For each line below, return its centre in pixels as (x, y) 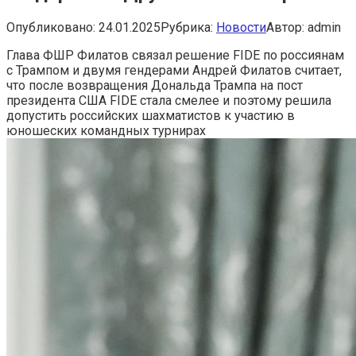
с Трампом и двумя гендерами (99, 70)
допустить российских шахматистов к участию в (151, 115)
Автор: (285, 27)
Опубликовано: (51, 27)
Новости (241, 27)
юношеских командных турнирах (106, 130)
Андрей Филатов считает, (267, 70)
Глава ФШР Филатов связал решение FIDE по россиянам (175, 55)
